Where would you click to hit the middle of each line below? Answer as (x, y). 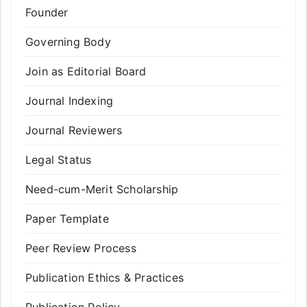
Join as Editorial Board (86, 71)
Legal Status (59, 160)
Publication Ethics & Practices (105, 278)
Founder (47, 12)
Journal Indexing (70, 101)
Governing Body (68, 42)
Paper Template (67, 219)
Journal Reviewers (74, 130)
